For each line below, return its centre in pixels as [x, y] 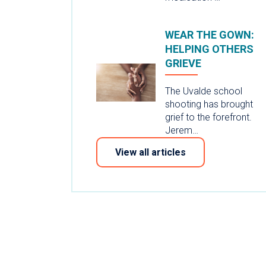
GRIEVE [183, 63]
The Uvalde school [204, 91]
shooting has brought [209, 104]
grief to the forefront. [208, 117]
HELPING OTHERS [209, 49]
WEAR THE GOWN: [210, 34]
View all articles [151, 152]
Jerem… [182, 130]
